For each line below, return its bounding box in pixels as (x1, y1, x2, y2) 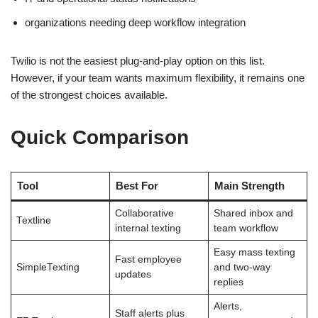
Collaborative (114, 207, 174, 219)
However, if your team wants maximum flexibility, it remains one (11, 71, 305, 84)
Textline (16, 214, 51, 226)
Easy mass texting (213, 246, 295, 258)
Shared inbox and (213, 207, 293, 219)
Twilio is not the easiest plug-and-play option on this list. (11, 54, 265, 67)
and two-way (213, 261, 270, 273)
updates (114, 268, 151, 280)
